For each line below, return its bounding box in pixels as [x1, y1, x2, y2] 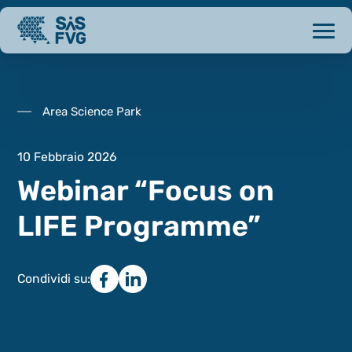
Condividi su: [16, 270, 90, 286]
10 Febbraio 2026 [16, 148, 117, 164]
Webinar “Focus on [16, 173, 274, 207]
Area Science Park [42, 104, 141, 119]
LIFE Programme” [16, 208, 261, 243]
